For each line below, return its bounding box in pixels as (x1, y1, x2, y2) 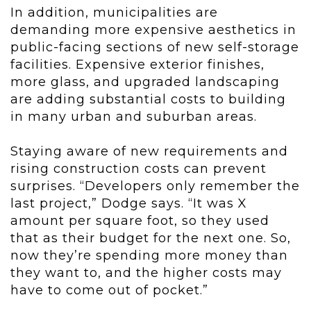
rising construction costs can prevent (10, 161, 267, 177)
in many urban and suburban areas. (10, 109, 257, 125)
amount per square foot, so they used (10, 213, 269, 229)
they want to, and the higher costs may (10, 265, 282, 281)
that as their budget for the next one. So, (10, 230, 291, 246)
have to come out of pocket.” (10, 283, 208, 299)
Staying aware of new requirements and (10, 144, 288, 160)
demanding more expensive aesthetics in (10, 22, 296, 38)
